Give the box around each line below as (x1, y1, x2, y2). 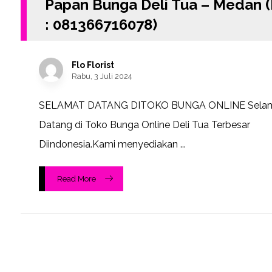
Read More (56, 174, 96, 184)
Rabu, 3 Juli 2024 (71, 72, 132, 81)
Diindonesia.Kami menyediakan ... (38, 138, 186, 151)
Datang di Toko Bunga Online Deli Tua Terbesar (38, 119, 250, 131)
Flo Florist (71, 60, 114, 70)
